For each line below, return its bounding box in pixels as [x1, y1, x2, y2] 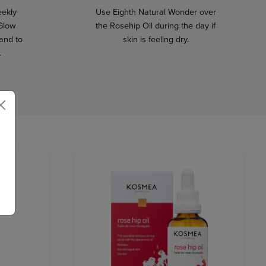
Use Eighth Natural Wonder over [95, 5, 216, 18]
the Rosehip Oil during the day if [96, 19, 216, 31]
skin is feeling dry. [122, 33, 189, 45]
